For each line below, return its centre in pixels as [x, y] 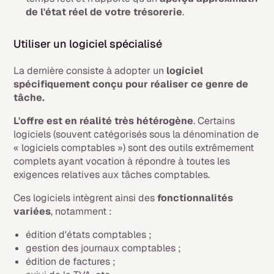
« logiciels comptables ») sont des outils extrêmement [134, 148]
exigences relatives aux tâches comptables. [112, 175]
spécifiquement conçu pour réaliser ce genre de [131, 84]
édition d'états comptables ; [89, 235]
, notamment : [82, 212]
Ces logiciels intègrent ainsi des [86, 198]
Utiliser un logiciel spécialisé [88, 44]
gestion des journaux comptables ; [104, 248]
